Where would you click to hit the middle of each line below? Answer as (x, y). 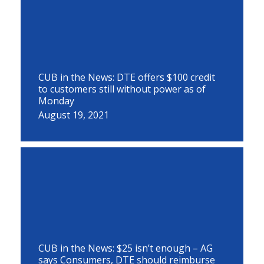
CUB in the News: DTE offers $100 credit (127, 77)
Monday (56, 101)
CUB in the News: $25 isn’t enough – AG (126, 248)
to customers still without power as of (122, 89)
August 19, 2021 (74, 115)
